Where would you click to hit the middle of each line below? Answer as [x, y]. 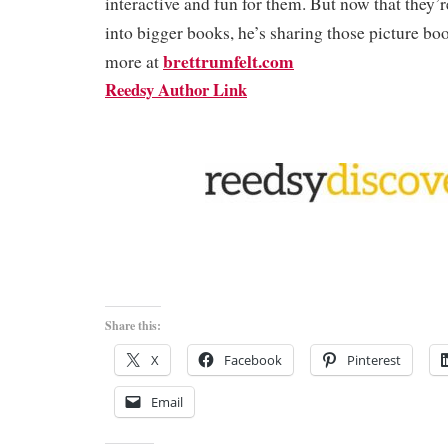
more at [134, 62]
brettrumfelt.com [228, 61]
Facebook [253, 360]
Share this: [133, 326]
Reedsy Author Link [176, 90]
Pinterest [374, 360]
